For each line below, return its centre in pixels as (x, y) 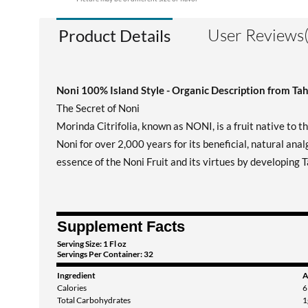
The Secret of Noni (98, 108)
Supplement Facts (121, 227)
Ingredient (76, 275)
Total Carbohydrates (94, 300)
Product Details (114, 35)
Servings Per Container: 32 (105, 254)
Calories (72, 288)
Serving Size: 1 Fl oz (92, 244)
